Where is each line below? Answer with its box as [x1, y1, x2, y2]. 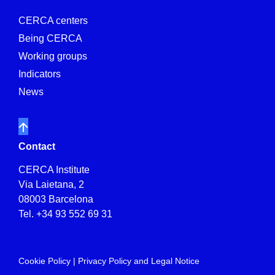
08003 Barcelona [18, 193, 93, 204]
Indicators [18, 68, 61, 79]
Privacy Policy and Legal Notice [78, 256, 199, 266]
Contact [18, 141, 55, 152]
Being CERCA [18, 33, 82, 44]
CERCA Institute [18, 164, 90, 175]
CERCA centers [18, 15, 88, 26]
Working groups [18, 50, 87, 61]
